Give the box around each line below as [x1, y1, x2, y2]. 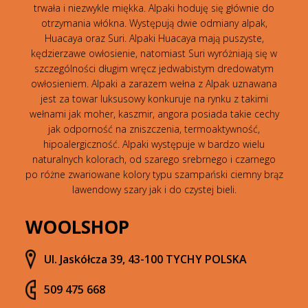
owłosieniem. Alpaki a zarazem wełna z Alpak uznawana [31, 76, 277, 90]
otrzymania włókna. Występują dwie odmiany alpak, [41, 16, 267, 30]
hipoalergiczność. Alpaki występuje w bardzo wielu [43, 137, 265, 151]
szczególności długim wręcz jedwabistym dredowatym [34, 61, 274, 75]
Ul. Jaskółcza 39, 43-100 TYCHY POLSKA [43, 252, 247, 267]
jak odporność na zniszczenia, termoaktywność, [48, 122, 260, 135]
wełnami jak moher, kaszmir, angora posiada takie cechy [29, 107, 279, 120]
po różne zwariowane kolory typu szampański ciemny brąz [25, 167, 283, 181]
